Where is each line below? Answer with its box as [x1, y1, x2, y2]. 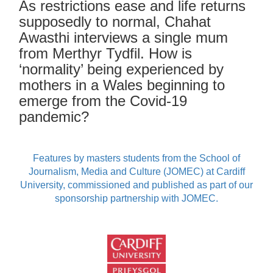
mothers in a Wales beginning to [19, 76, 225, 93]
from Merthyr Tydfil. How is [19, 44, 192, 62]
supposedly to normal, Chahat [19, 13, 211, 30]
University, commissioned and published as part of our [20, 179, 253, 190]
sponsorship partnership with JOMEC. [55, 193, 218, 204]
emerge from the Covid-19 [19, 92, 187, 109]
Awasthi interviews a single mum [19, 29, 228, 46]
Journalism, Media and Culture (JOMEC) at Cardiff [28, 166, 245, 177]
